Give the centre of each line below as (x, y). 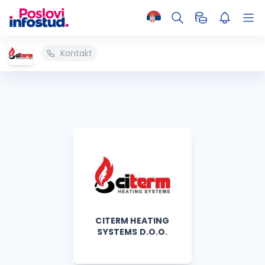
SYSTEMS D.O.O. (132, 232)
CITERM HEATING (132, 221)
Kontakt (76, 53)
